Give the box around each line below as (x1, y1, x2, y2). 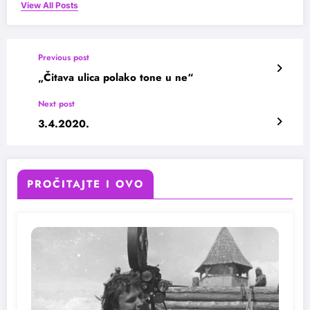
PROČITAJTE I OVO (27, 176, 144, 192)
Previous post (38, 51, 89, 64)
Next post (38, 97, 75, 110)
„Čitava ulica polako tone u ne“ (38, 69, 193, 85)
